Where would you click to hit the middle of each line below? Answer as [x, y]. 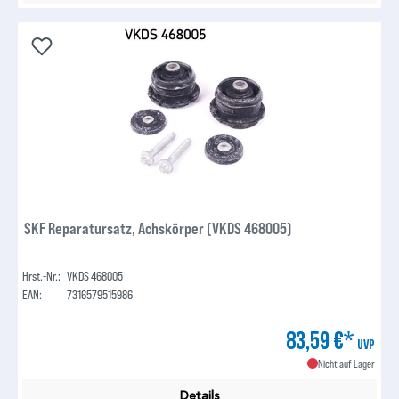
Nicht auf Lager [346, 363]
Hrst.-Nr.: [42, 275]
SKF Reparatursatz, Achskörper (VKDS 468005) [159, 228]
